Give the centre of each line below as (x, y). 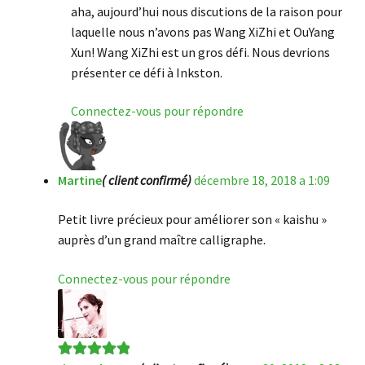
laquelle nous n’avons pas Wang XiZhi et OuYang (202, 31)
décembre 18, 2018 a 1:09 (262, 180)
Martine (79, 180)
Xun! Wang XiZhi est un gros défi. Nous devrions (200, 52)
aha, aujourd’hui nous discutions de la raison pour (206, 11)
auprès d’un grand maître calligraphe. (161, 239)
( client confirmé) (146, 180)
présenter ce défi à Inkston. (146, 72)
